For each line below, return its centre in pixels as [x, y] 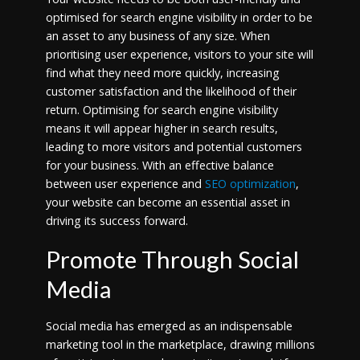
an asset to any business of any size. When [157, 35]
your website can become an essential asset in [168, 202]
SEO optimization [250, 183]
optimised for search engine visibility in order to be [179, 17]
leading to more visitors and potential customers [174, 146]
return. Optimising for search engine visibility [162, 109]
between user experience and [125, 183]
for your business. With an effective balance [160, 165]
